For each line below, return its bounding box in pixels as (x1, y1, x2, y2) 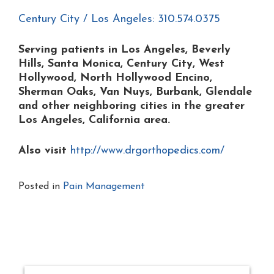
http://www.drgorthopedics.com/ (70, 145, 224, 157)
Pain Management (63, 182, 145, 192)
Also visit (18, 145, 70, 157)
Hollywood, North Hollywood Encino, (18, 72, 212, 84)
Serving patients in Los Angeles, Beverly (18, 44, 231, 56)
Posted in (18, 182, 60, 192)
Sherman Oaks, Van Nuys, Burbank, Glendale (18, 86, 252, 98)
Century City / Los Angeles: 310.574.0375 (18, 13, 220, 26)
